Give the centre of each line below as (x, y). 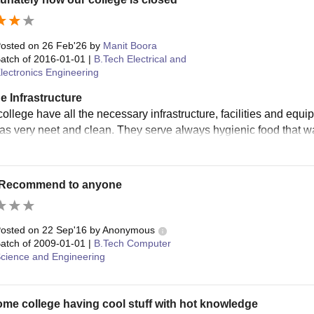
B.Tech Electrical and (140, 59)
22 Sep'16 (64, 230)
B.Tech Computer (132, 244)
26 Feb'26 (64, 45)
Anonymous (128, 230)
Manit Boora (130, 45)
